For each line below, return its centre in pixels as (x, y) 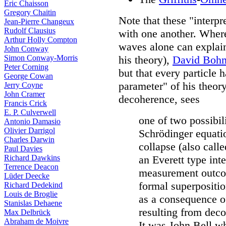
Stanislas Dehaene (33, 203)
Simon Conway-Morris (41, 58)
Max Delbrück (27, 212)
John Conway (26, 49)
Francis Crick (25, 103)
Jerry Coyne (23, 85)
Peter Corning (26, 67)
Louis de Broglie (31, 194)
